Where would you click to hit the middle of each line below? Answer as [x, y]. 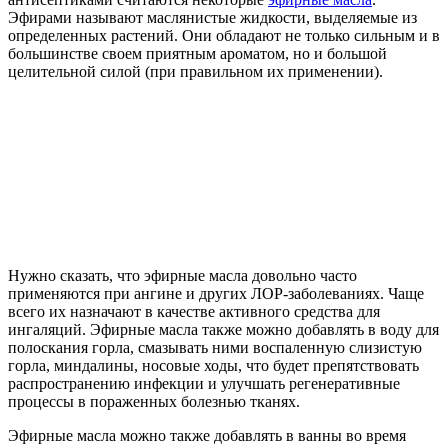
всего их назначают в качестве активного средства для [194, 311]
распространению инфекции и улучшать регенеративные [204, 383]
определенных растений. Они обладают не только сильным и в [224, 35]
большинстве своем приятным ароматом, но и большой [197, 53]
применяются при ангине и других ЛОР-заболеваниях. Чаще [216, 293]
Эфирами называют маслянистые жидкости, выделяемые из [212, 17]
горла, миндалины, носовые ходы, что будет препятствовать [213, 365]
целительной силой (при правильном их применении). [195, 71]
